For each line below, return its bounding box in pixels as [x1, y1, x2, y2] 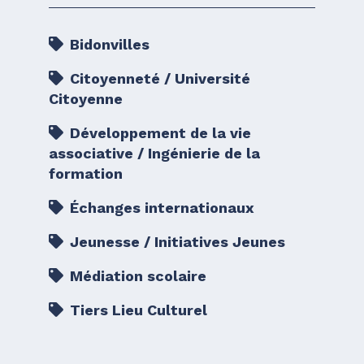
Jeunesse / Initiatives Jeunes [66, 232, 285, 250]
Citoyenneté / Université [66, 69, 250, 87]
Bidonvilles [66, 35, 149, 53]
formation [49, 164, 123, 182]
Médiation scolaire [66, 266, 206, 284]
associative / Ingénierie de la [49, 144, 260, 162]
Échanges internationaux [66, 198, 254, 216]
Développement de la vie [66, 123, 251, 141]
